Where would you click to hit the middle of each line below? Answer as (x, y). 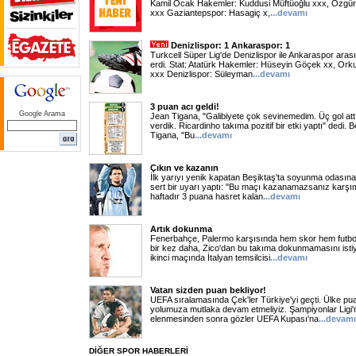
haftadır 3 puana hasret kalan (207, 196)
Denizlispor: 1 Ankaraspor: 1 (230, 45)
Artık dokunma (181, 229)
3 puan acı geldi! (185, 106)
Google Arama (42, 114)
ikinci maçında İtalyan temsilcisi (210, 257)
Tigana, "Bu (172, 135)
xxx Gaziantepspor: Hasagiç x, (210, 13)
